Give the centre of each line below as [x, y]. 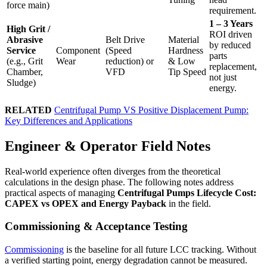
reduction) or [130, 61]
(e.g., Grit [25, 61]
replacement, [233, 66]
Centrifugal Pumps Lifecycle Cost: [187, 193]
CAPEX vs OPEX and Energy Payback [86, 203]
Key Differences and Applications [69, 120]
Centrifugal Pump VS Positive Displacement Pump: [151, 110]
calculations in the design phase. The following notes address [119, 182]
